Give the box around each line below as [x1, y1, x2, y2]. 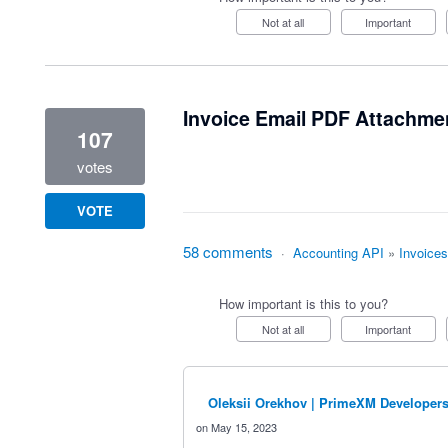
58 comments [182, 241, 273, 262]
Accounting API [292, 243, 384, 262]
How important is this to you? [218, 294, 388, 313]
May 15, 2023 [210, 419, 277, 435]
